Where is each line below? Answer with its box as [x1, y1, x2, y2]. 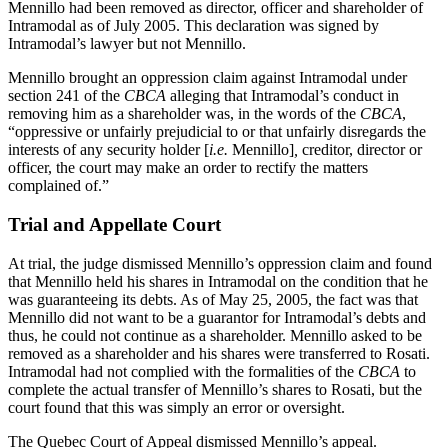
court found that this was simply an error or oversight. [8, 398, 345, 416]
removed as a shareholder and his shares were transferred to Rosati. [8, 344, 430, 362]
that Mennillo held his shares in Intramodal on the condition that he [8, 272, 428, 290]
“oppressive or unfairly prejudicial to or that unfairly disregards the [8, 123, 426, 141]
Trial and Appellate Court [8, 214, 221, 236]
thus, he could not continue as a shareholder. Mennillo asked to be [8, 326, 422, 344]
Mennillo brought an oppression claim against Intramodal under [8, 69, 407, 87]
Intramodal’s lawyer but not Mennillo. [8, 35, 246, 53]
